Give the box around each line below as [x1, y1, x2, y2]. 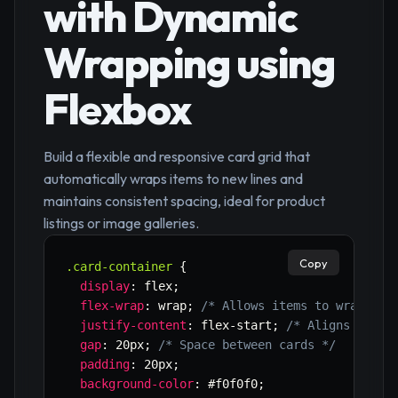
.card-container [66, 259, 172, 275]
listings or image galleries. [44, 214, 199, 233]
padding [80, 357, 130, 372]
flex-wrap [80, 298, 144, 314]
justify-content [80, 318, 187, 333]
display [80, 279, 130, 294]
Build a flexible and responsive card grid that [44, 147, 310, 166]
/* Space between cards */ [158, 338, 336, 353]
